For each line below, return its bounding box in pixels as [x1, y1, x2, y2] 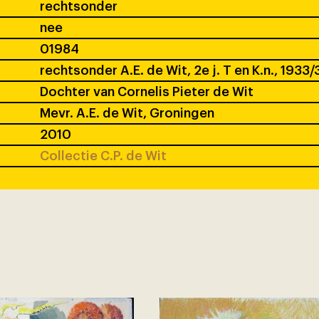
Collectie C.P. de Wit [39, 150, 167, 163]
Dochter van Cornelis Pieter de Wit [39, 85, 253, 99]
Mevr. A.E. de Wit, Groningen [39, 107, 214, 120]
